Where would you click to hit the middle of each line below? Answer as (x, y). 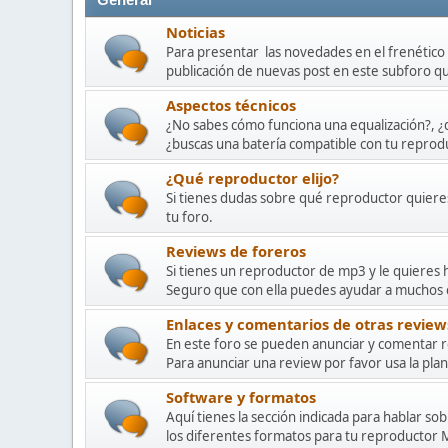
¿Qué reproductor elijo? (252, 178)
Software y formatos (241, 397)
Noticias (195, 32)
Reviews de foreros (236, 251)
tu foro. (189, 217)
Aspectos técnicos (231, 105)
